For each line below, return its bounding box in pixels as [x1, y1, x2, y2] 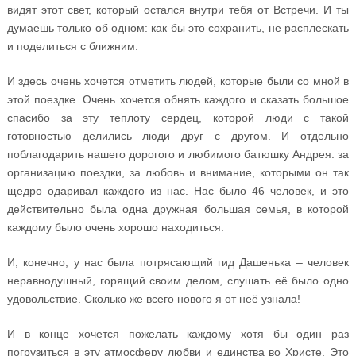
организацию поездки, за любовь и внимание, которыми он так [6, 165, 350, 179]
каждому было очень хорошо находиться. [6, 220, 224, 234]
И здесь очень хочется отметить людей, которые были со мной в [6, 74, 350, 87]
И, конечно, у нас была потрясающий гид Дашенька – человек [6, 255, 350, 269]
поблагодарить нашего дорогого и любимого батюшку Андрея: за [6, 147, 350, 161]
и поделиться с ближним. [6, 39, 138, 52]
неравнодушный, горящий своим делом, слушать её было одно [6, 273, 350, 287]
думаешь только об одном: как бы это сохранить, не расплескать [6, 21, 350, 34]
